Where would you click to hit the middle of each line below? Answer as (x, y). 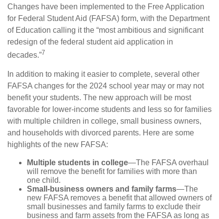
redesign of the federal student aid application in (90, 42)
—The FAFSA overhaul (168, 163)
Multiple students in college (77, 163)
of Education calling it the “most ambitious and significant (105, 30)
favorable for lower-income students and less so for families (109, 109)
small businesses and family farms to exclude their (114, 207)
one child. (44, 180)
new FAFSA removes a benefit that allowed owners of (119, 198)
